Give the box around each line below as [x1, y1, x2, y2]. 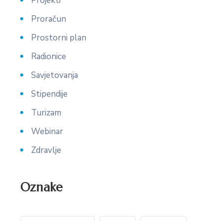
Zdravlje [31, 144, 61, 156]
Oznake [20, 179, 63, 195]
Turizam [31, 107, 61, 118]
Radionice [31, 50, 66, 62]
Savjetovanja [31, 69, 78, 81]
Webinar [31, 125, 63, 137]
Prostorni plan [31, 32, 86, 43]
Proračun [31, 13, 66, 25]
